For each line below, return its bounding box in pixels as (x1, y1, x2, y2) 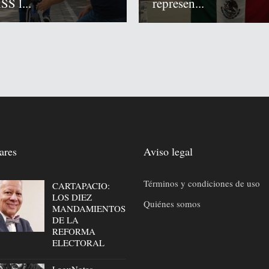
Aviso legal (144, 144, 193, 159)
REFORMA (52, 225, 95, 237)
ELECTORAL (52, 236, 104, 249)
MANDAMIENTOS (52, 202, 125, 214)
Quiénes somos (144, 197, 201, 210)
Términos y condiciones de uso (144, 177, 260, 189)
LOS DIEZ (52, 190, 92, 203)
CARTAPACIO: (52, 179, 110, 192)
